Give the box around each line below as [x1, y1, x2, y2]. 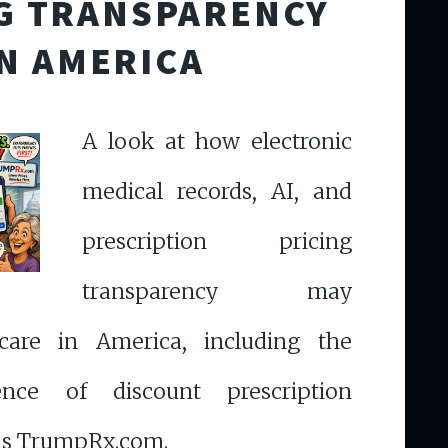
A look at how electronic [82, 128, 352, 156]
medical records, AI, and [82, 178, 352, 206]
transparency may [82, 278, 352, 306]
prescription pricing [82, 228, 352, 256]
